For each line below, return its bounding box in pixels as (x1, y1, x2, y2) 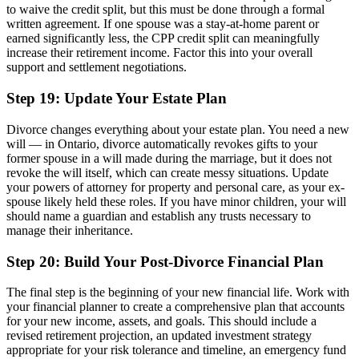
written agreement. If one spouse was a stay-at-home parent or (6, 17, 319, 31)
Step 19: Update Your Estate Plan (6, 90, 227, 107)
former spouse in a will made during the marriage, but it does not (6, 151, 332, 165)
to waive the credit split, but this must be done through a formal (6, 2, 325, 17)
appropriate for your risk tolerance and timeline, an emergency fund (6, 343, 346, 357)
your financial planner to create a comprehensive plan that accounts (6, 300, 345, 314)
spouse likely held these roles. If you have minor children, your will (6, 194, 346, 208)
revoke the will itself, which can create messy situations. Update (6, 165, 329, 179)
